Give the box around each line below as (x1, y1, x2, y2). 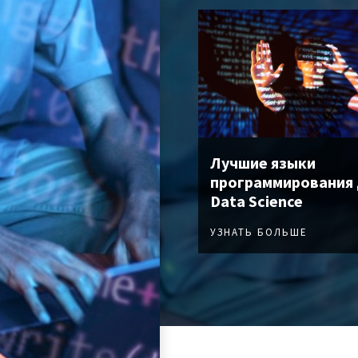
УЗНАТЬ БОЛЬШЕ (210, 225, 308, 240)
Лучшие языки (210, 153, 316, 173)
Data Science (210, 191, 303, 212)
